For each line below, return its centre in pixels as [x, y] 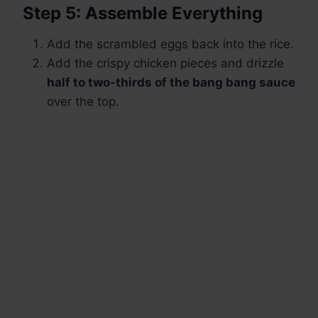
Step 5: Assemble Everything [143, 13]
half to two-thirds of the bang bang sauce [171, 83]
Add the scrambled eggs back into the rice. [170, 44]
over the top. [83, 102]
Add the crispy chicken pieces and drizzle [165, 64]
